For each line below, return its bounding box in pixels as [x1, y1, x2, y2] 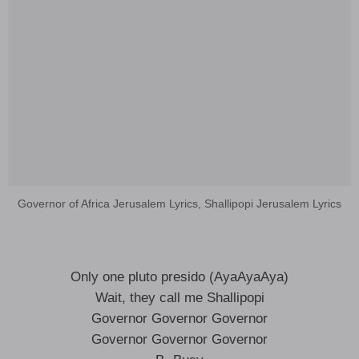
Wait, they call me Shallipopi [95, 290, 264, 305]
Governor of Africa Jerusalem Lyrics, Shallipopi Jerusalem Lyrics [18, 197, 341, 210]
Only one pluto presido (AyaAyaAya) [71, 269, 288, 284]
